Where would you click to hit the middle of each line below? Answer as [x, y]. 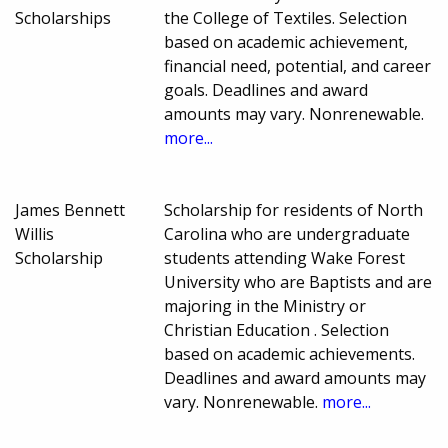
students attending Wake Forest [285, 258]
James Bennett [70, 210]
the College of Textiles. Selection [286, 18]
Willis [34, 234]
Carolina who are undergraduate [287, 234]
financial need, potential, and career [298, 66]
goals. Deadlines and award [266, 90]
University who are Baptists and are [298, 282]
